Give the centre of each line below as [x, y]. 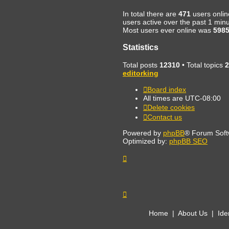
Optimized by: [146, 141]
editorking [141, 73]
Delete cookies [171, 107]
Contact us [165, 117]
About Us [193, 213]
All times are [164, 98]
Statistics [141, 47]
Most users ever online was [168, 30]
